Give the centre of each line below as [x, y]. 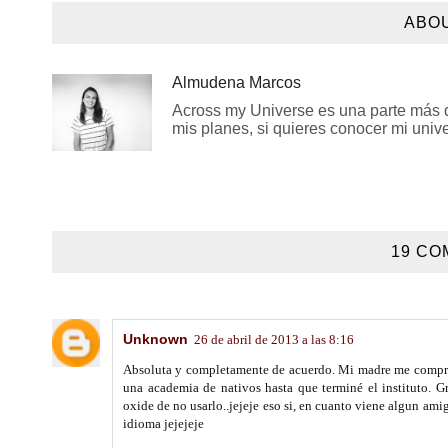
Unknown [155, 338]
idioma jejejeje [163, 423]
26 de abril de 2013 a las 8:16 [274, 339]
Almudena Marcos [236, 82]
